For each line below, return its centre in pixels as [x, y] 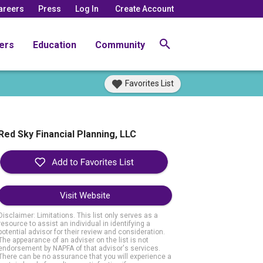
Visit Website [85, 196]
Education [55, 45]
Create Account [144, 9]
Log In [87, 9]
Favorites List [149, 83]
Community [120, 45]
